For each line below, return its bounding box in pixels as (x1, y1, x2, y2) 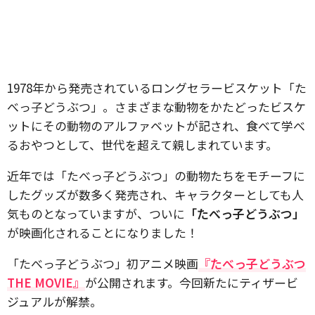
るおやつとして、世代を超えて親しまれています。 (7, 136, 278, 153)
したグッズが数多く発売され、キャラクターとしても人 (7, 186, 304, 203)
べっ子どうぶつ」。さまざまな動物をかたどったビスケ (7, 98, 306, 115)
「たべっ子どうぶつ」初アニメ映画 (7, 255, 198, 272)
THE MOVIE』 (7, 274, 85, 291)
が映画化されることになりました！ (7, 224, 198, 241)
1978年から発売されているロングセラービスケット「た (7, 79, 307, 96)
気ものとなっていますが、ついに (7, 205, 185, 222)
